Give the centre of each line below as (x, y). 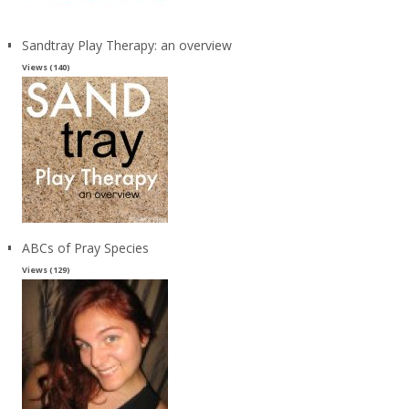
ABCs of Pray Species (85, 247)
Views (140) (46, 67)
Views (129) (46, 269)
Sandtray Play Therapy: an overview (126, 45)
